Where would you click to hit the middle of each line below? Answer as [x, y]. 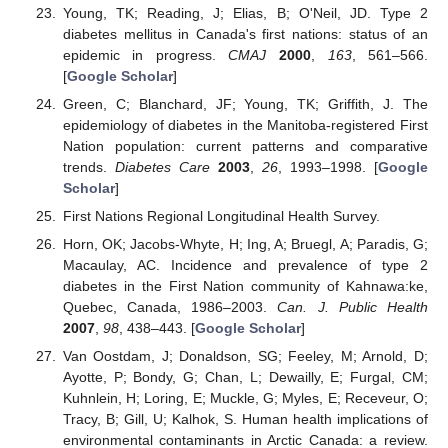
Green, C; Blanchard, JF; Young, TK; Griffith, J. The [245, 103]
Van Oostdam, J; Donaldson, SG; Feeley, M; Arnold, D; [245, 356]
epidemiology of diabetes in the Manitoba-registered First [245, 124]
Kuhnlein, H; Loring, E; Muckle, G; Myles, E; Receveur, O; [245, 398]
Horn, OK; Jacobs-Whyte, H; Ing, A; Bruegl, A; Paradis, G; [245, 244]
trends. [88, 166]
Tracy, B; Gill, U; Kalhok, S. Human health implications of [245, 419]
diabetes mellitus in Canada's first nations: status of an [245, 33]
